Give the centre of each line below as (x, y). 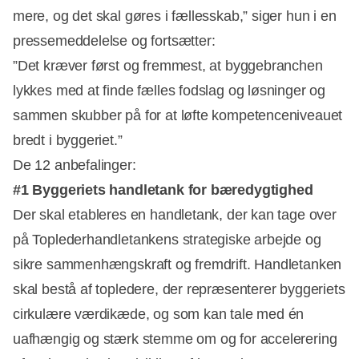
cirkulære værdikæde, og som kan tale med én (159, 314)
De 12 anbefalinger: (75, 165)
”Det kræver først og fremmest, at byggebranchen (168, 65)
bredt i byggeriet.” (68, 140)
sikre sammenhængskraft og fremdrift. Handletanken (177, 264)
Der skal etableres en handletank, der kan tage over (175, 214)
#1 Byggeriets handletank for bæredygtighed (165, 190)
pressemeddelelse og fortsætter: (114, 40)
